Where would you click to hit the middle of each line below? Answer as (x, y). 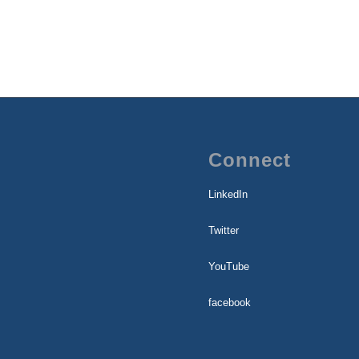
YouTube (229, 267)
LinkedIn (228, 195)
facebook (230, 303)
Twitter (224, 231)
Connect (250, 160)
